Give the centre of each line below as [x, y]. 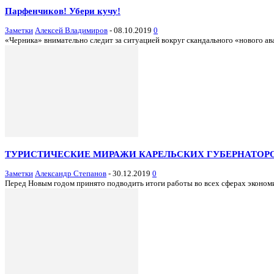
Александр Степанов [71, 174]
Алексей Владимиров [71, 30]
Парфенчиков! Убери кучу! [63, 10]
